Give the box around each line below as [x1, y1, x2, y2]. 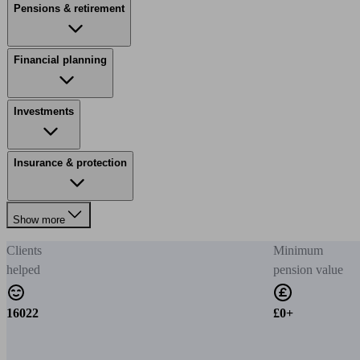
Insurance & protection [14, 157, 127, 169]
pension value [273, 263, 343, 276]
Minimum [273, 243, 323, 257]
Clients [6, 243, 42, 257]
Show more [13, 214, 65, 226]
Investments [14, 105, 74, 117]
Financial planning [14, 54, 107, 66]
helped [6, 263, 40, 276]
